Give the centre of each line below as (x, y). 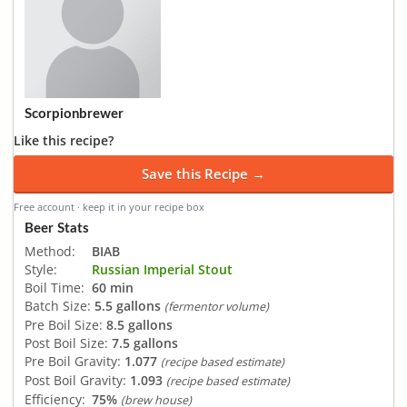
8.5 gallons (139, 324)
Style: (41, 269)
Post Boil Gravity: (75, 380)
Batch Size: (58, 305)
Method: (50, 251)
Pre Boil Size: (64, 324)
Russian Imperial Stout (162, 269)
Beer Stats (57, 228)
